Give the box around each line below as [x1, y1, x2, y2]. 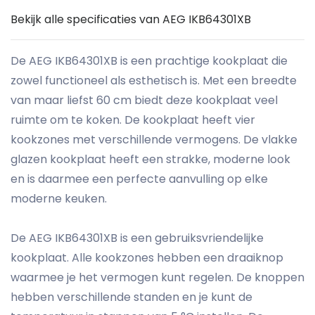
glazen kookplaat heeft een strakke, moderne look [11, 151, 290, 168]
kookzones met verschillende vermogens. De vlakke [11, 131, 297, 148]
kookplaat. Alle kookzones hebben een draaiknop [11, 250, 283, 266]
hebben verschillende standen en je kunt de [11, 289, 252, 306]
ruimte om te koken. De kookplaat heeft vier [11, 112, 255, 129]
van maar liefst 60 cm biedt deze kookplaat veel [11, 92, 278, 109]
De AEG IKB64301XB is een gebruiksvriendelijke [11, 230, 264, 247]
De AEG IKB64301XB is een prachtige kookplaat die [11, 53, 288, 70]
